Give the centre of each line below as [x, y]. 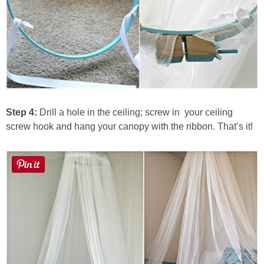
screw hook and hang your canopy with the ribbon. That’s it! [129, 126]
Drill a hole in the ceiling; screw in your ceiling [135, 112]
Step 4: [22, 112]
